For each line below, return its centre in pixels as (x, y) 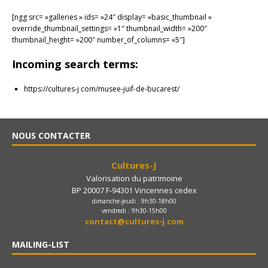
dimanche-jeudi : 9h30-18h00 (134, 201)
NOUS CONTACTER (51, 136)
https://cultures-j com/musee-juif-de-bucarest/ (102, 89)
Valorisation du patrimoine (134, 179)
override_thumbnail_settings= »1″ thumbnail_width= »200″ (109, 29)
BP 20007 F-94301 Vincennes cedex (134, 191)
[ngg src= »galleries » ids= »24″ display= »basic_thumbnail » (112, 17)
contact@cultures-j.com (134, 222)
